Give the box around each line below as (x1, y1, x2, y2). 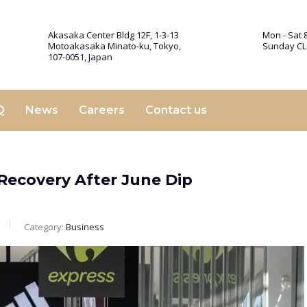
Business (66, 221, 104, 233)
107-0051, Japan (48, 51, 112, 63)
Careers (79, 103, 125, 116)
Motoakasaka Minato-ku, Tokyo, (48, 40, 181, 52)
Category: (24, 221, 66, 233)
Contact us (145, 103, 207, 116)
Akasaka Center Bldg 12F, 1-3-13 (48, 29, 179, 41)
